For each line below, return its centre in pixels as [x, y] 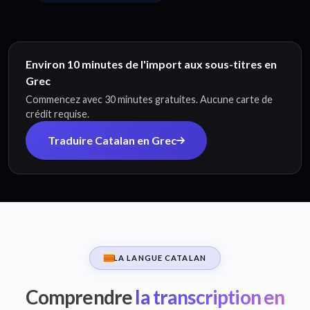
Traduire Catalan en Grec [112, 140]
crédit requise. [57, 114]
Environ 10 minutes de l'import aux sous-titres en [151, 64]
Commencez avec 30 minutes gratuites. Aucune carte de [149, 100]
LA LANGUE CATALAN [159, 258]
